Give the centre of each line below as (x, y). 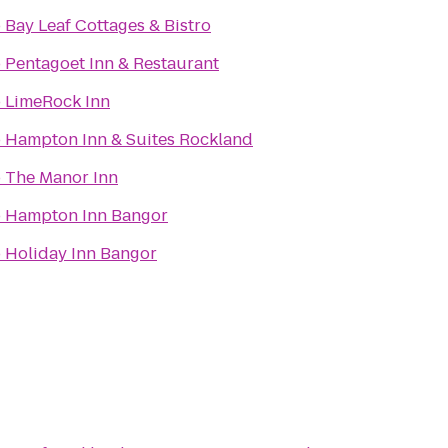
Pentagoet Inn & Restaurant (112, 63)
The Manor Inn (61, 177)
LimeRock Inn (57, 101)
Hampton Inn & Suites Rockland (189, 139)
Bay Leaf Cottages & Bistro (108, 25)
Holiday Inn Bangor (81, 253)
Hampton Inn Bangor (86, 215)
